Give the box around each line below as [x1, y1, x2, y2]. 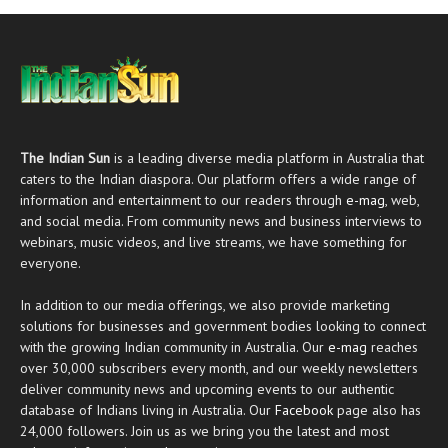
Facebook [275, 401, 333, 420]
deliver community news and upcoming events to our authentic [20, 380, 394, 399]
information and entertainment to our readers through [20, 191, 346, 210]
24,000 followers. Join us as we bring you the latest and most [20, 422, 389, 441]
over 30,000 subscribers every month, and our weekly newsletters [20, 359, 418, 378]
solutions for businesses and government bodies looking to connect [20, 317, 426, 336]
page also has [333, 401, 421, 420]
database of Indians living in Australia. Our [20, 401, 275, 420]
